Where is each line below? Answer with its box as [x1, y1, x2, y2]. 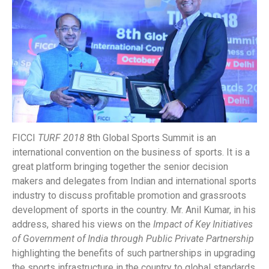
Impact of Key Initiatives [153, 219, 253, 231]
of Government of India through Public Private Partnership [12, 233, 254, 245]
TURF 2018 [38, 132, 85, 144]
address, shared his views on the [12, 219, 153, 231]
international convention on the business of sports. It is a [12, 147, 250, 159]
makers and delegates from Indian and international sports [12, 175, 256, 187]
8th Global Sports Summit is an [85, 132, 216, 144]
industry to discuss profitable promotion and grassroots [12, 190, 246, 202]
